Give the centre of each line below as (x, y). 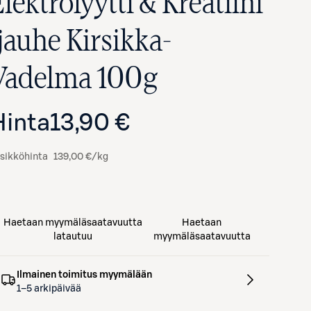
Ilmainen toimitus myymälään (84, 275)
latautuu (73, 237)
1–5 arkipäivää (49, 289)
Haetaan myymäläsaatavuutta (73, 223)
